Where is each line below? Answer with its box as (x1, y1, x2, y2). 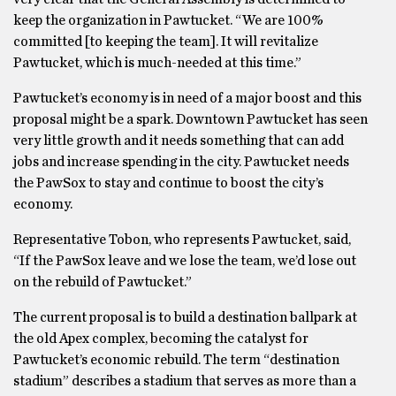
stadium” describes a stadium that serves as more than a (13, 374, 356, 388)
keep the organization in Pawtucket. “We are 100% (13, 13, 324, 27)
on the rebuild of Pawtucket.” (13, 275, 192, 289)
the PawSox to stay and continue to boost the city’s (13, 176, 324, 190)
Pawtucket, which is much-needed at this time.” (13, 56, 301, 70)
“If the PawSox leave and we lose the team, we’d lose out (13, 254, 356, 268)
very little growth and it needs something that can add (13, 133, 344, 148)
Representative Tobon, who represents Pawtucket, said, (13, 232, 351, 247)
